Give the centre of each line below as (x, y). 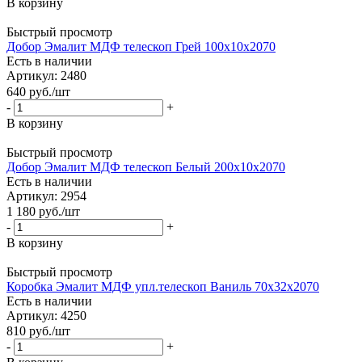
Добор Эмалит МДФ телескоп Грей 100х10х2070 (141, 47)
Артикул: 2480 (46, 76)
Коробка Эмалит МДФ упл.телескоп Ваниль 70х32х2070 (163, 287)
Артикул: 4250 (46, 316)
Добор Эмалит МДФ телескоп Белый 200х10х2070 (146, 166)
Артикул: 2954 (46, 196)
